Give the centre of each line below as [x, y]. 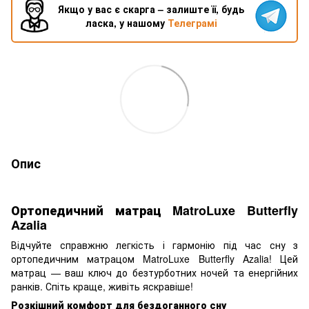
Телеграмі [192, 22]
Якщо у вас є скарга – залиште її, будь [151, 9]
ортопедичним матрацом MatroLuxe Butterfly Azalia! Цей [154, 259]
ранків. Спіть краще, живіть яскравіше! [102, 287]
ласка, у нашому [126, 22]
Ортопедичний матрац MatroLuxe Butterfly [154, 210]
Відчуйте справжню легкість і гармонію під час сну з [154, 245]
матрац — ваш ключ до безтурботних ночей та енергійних [154, 273]
